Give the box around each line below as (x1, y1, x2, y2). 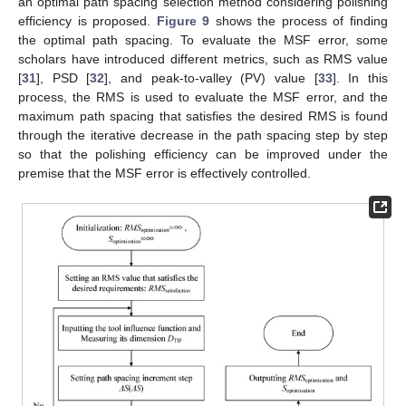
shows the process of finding (209, 13, 389, 28)
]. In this (332, 70, 389, 85)
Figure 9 (156, 13, 210, 28)
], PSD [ (36, 70, 91, 85)
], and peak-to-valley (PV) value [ (104, 70, 318, 85)
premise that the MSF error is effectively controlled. (18, 165, 311, 180)
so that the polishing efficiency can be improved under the (18, 146, 388, 161)
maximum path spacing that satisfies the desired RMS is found (18, 108, 388, 123)
